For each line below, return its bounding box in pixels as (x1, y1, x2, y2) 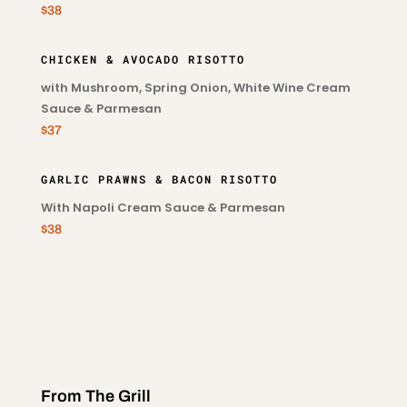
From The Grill (40, 387, 151, 405)
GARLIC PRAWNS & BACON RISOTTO (40, 172, 278, 186)
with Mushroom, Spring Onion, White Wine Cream (40, 79, 351, 96)
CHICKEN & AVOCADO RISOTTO (40, 52, 245, 66)
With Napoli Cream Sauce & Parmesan (40, 199, 285, 216)
